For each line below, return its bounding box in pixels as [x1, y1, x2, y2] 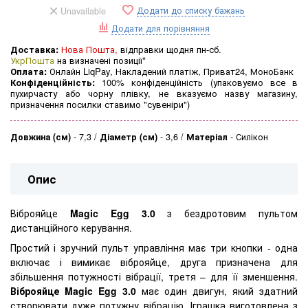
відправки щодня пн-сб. [118, 43, 221, 56]
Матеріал [186, 131, 228, 144]
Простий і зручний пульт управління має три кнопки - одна [10, 241, 298, 255]
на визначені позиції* [54, 54, 146, 67]
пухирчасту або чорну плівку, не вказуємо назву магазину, [10, 87, 298, 100]
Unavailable [60, 5, 106, 18]
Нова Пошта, [61, 43, 118, 56]
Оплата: [10, 65, 47, 78]
